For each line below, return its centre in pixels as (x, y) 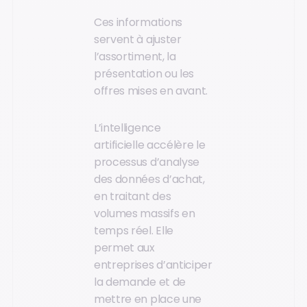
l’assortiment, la (135, 57)
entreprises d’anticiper (153, 265)
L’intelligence (127, 127)
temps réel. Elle (134, 230)
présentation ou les (144, 74)
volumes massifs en (145, 213)
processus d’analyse (147, 162)
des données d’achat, (149, 179)
